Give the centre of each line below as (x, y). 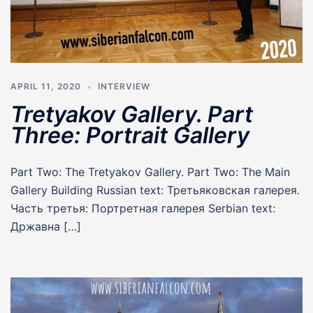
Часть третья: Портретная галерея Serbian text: (143, 209)
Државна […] (46, 227)
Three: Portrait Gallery (130, 136)
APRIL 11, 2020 (46, 87)
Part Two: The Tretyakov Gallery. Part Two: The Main (150, 172)
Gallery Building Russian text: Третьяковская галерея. (155, 190)
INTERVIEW (124, 87)
